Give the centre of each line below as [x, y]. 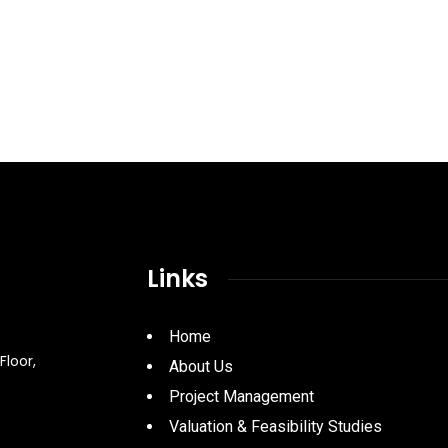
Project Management [241, 396]
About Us [200, 366]
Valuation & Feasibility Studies [275, 426]
